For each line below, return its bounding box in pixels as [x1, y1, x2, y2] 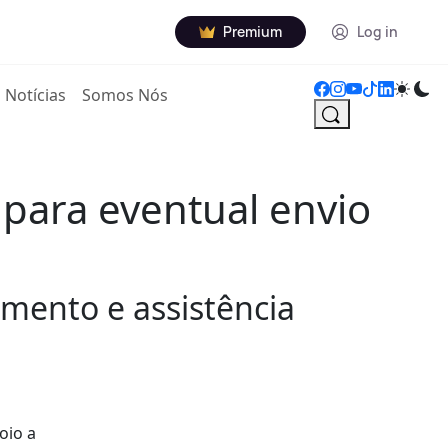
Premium [223, 22, 282, 41]
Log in [357, 22, 398, 41]
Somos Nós [82, 84, 169, 106]
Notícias [5, 84, 67, 106]
